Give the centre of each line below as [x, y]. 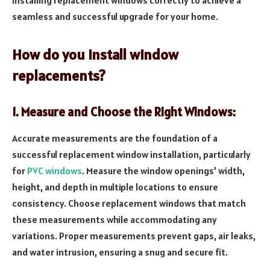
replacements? [59, 75]
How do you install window [95, 54]
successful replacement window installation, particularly [131, 154]
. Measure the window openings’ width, [163, 170]
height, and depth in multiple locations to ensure [115, 187]
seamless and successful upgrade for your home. [115, 16]
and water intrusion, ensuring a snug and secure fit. [120, 252]
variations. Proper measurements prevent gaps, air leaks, [134, 235]
